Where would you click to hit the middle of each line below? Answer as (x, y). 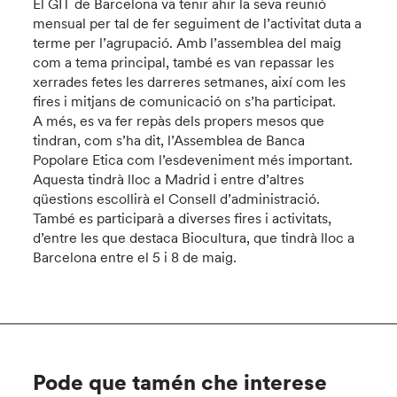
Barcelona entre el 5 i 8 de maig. (135, 257)
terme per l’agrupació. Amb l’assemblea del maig (187, 43)
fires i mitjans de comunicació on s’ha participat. (187, 101)
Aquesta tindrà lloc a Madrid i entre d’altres (169, 179)
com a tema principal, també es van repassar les (184, 62)
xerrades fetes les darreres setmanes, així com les (190, 82)
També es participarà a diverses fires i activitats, (183, 218)
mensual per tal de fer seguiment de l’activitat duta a (198, 23)
